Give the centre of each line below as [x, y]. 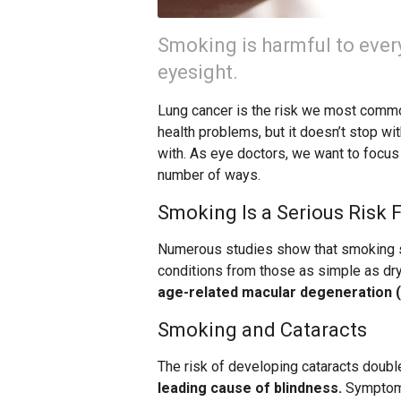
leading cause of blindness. [250, 388]
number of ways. [209, 175]
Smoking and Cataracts [262, 330]
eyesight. [198, 73]
